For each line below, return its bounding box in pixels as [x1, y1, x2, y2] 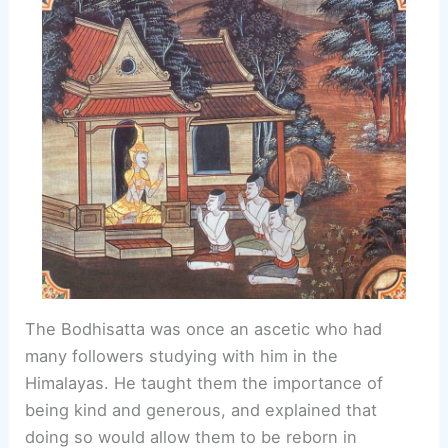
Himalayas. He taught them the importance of [25, 373, 384, 394]
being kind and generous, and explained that [25, 400, 378, 421]
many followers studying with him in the [25, 346, 339, 367]
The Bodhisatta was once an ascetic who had [25, 319, 383, 340]
